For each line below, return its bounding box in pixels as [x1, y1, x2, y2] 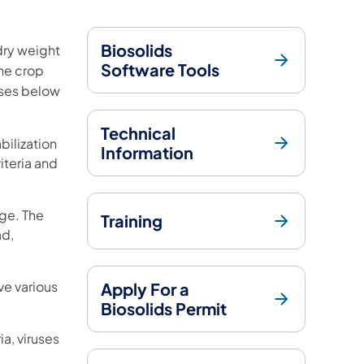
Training [101, 210, 163, 231]
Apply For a [101, 278, 190, 299]
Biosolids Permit [101, 297, 227, 318]
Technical [101, 122, 176, 143]
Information [101, 141, 194, 162]
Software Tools [101, 58, 220, 80]
